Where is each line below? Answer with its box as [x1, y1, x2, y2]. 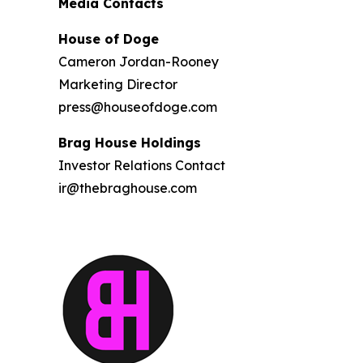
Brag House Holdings [58, 134, 201, 151]
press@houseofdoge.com [58, 98, 217, 115]
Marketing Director [58, 75, 177, 92]
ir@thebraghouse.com [58, 179, 197, 196]
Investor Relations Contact [58, 156, 225, 173]
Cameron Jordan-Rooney [58, 53, 219, 70]
